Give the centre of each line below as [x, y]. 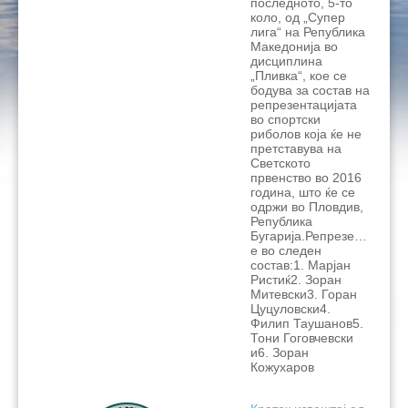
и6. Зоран [280, 353]
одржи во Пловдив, [307, 207]
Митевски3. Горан [304, 295]
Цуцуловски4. [291, 309]
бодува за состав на [310, 91]
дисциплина [286, 61]
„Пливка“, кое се [299, 76]
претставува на [296, 149]
